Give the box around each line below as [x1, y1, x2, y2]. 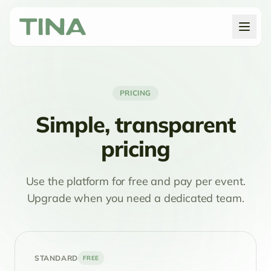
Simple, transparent [35, 111, 236, 138]
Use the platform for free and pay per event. [25, 174, 246, 188]
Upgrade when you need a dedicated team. [27, 191, 244, 205]
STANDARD [34, 253, 78, 263]
